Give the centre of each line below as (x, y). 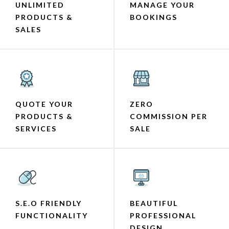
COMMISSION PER (169, 116)
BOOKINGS (154, 17)
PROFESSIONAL (163, 215)
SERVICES (36, 128)
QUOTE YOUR (44, 104)
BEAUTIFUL (154, 203)
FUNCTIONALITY (52, 215)
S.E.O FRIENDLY (49, 203)
